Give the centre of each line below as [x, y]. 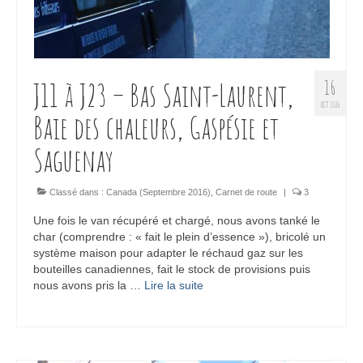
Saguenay [73, 160]
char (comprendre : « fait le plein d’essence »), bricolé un [179, 237]
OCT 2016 [330, 105]
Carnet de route [246, 192]
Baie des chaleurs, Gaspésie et [156, 128]
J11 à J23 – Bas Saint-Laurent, [163, 95]
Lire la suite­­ [174, 286]
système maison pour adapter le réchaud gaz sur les [168, 253]
